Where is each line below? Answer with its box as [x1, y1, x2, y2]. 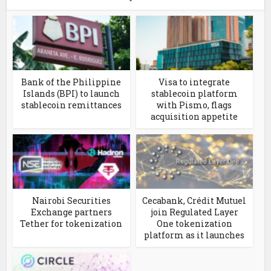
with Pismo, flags [157, 99, 232, 111]
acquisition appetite [151, 111, 238, 123]
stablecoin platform [151, 88, 238, 100]
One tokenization [156, 218, 232, 230]
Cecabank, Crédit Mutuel [142, 195, 247, 207]
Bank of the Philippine [21, 76, 122, 88]
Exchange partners [30, 206, 112, 218]
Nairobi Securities [31, 195, 111, 207]
